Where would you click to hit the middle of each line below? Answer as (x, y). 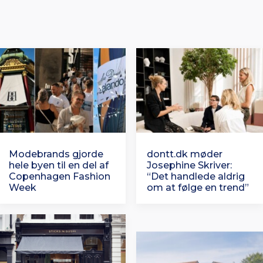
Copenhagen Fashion (60, 176)
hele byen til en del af (59, 165)
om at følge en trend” (198, 187)
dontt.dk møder (185, 154)
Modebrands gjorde (56, 154)
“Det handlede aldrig (196, 176)
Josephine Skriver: (189, 165)
